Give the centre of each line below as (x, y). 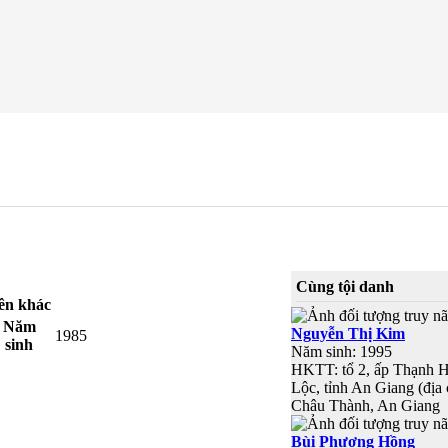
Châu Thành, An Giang (365, 405)
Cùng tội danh (345, 286)
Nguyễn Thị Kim (348, 333)
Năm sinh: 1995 (341, 351)
